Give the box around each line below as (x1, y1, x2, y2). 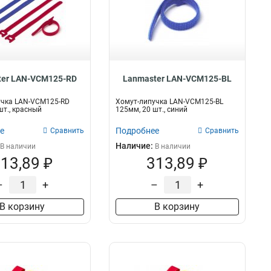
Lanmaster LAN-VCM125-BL (122, 74, 232, 83)
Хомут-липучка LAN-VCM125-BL (115, 97, 223, 106)
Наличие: (115, 141, 155, 151)
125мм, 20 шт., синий (115, 105, 188, 114)
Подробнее (115, 126, 159, 135)
